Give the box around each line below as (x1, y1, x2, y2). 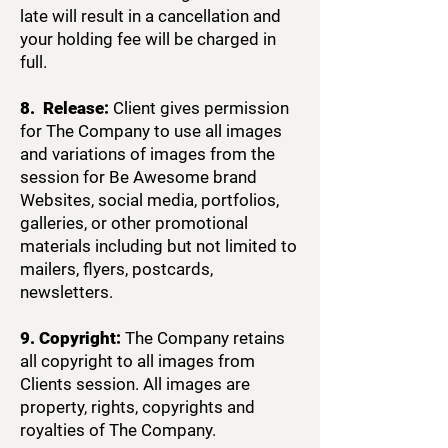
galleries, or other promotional (20, 213, 248, 233)
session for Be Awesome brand (20, 167, 257, 187)
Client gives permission (113, 98, 289, 118)
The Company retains (121, 328, 285, 348)
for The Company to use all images (20, 121, 282, 141)
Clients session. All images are (20, 374, 250, 394)
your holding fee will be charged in (20, 29, 276, 49)
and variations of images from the (20, 144, 275, 164)
